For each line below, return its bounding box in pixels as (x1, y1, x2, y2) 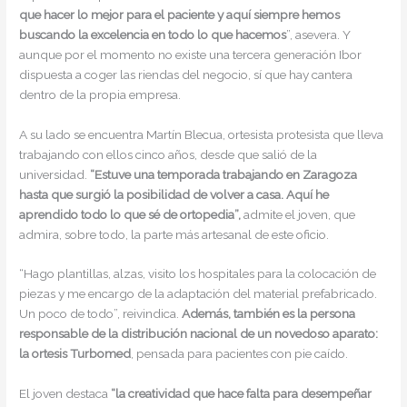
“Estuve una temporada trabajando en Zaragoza (90, 166, 358, 182)
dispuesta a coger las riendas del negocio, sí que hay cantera (19, 66, 353, 82)
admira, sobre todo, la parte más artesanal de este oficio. (19, 226, 330, 242)
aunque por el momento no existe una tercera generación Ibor (19, 46, 362, 62)
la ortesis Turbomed (19, 346, 132, 362)
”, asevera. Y (286, 26, 352, 42)
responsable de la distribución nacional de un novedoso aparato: (19, 326, 379, 342)
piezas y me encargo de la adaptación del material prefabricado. (19, 286, 378, 302)
